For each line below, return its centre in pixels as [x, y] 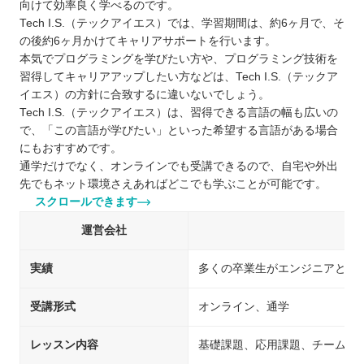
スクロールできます [85, 202]
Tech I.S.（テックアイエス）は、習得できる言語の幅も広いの [179, 113]
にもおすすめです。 [71, 149]
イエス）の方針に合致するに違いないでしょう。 [145, 95]
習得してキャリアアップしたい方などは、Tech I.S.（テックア [179, 77]
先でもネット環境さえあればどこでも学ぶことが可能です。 [173, 184]
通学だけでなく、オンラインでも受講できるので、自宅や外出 [179, 167]
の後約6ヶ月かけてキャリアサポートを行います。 [148, 41]
